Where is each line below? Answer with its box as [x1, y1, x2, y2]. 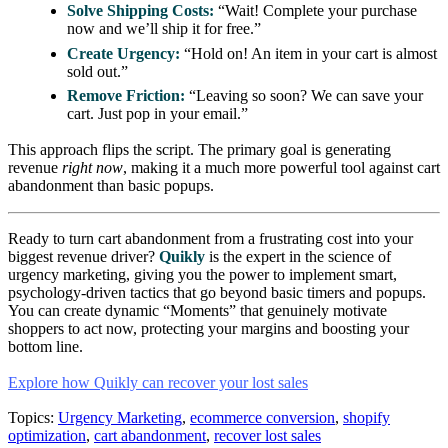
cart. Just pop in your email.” [67, 104, 249, 122]
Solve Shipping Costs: [67, 2, 215, 20]
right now [62, 158, 123, 176]
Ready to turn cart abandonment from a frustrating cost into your [8, 230, 413, 248]
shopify [343, 409, 390, 427]
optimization [8, 427, 86, 445]
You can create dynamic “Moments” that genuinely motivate [8, 302, 387, 320]
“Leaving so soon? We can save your [185, 86, 424, 104]
